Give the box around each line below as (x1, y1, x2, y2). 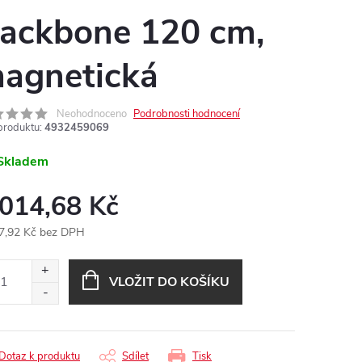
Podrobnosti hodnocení (133, 107, 240, 121)
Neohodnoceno (57, 107, 127, 121)
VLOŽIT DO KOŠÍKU (108, 273, 229, 291)
